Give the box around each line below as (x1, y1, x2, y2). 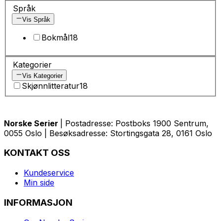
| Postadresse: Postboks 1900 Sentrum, (60, 118, 209, 128)
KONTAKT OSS (4, 147, 70, 159)
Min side (24, 178, 54, 188)
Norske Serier (4, 118, 60, 128)
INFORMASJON (4, 196, 73, 208)
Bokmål (41, 32, 70, 42)
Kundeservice (24, 168, 74, 178)
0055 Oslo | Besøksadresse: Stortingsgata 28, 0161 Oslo (4, 128, 212, 138)
